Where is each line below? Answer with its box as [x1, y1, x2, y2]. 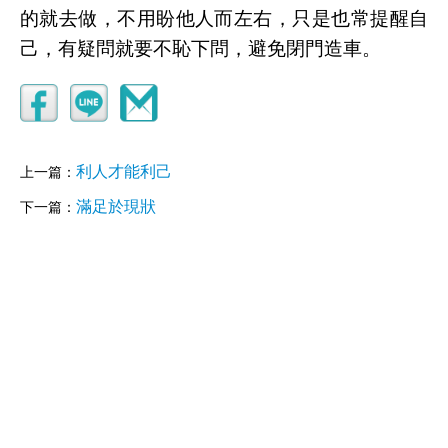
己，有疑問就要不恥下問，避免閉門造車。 [20, 38, 381, 59]
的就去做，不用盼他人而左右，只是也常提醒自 [20, 8, 428, 29]
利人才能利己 [76, 163, 172, 180]
